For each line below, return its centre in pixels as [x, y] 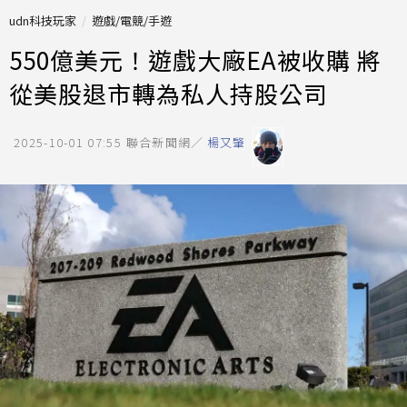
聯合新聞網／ [165, 142]
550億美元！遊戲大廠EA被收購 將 [195, 60]
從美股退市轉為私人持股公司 [169, 93]
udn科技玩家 [43, 20]
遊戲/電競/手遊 [132, 20]
